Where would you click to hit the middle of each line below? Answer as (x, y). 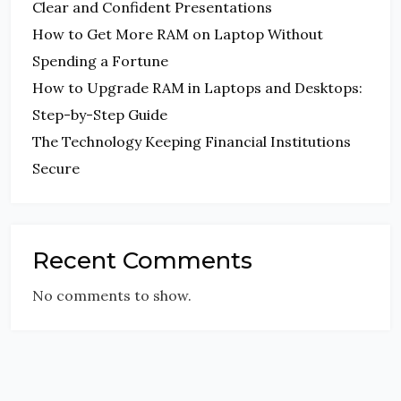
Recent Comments (142, 261)
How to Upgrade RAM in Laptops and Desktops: (197, 88)
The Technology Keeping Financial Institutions (192, 142)
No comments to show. (112, 296)
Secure (56, 169)
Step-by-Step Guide (100, 115)
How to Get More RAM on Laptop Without (178, 34)
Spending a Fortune (100, 61)
